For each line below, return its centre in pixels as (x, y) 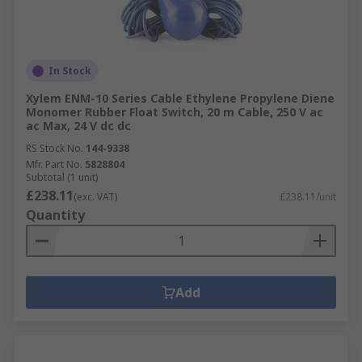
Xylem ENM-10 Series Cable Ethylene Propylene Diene (180, 98)
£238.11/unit (308, 197)
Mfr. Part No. (54, 164)
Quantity (55, 215)
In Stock (70, 71)
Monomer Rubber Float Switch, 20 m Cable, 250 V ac (175, 112)
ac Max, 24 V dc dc (78, 126)
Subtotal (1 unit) (62, 177)
